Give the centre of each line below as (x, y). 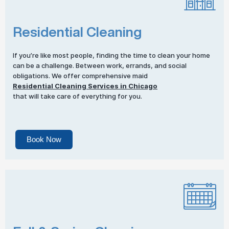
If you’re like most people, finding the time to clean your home (111, 56)
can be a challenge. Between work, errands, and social (100, 66)
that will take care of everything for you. (77, 97)
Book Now (44, 140)
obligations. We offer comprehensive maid (81, 76)
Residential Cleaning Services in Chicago (85, 86)
